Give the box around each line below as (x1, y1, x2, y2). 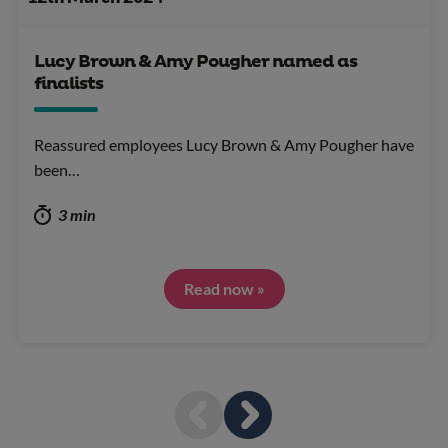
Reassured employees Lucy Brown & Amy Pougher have (34, 135, 414, 155)
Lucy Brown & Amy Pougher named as (34, 51, 357, 74)
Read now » (183, 279, 265, 299)
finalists (34, 73, 103, 96)
